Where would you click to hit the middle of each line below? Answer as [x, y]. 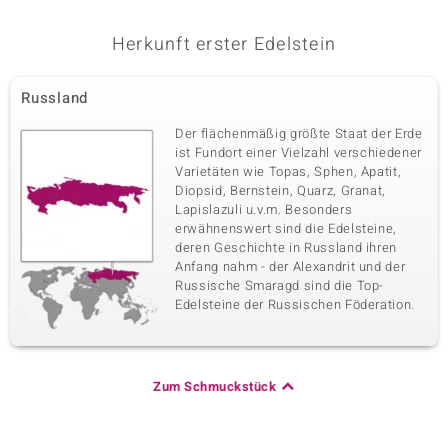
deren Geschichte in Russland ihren [286, 247]
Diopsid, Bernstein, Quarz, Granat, [281, 190]
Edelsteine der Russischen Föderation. [295, 304]
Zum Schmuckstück [215, 386]
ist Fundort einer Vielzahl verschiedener [298, 152]
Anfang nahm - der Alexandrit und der [290, 266]
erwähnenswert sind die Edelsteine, [286, 228]
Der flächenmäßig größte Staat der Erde [299, 133]
